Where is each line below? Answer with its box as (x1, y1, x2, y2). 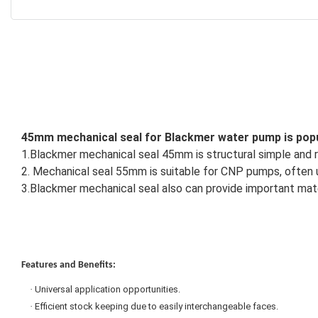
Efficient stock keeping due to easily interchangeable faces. (35, 300, 278, 312)
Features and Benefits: (21, 259, 116, 270)
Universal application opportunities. (35, 283, 180, 295)
